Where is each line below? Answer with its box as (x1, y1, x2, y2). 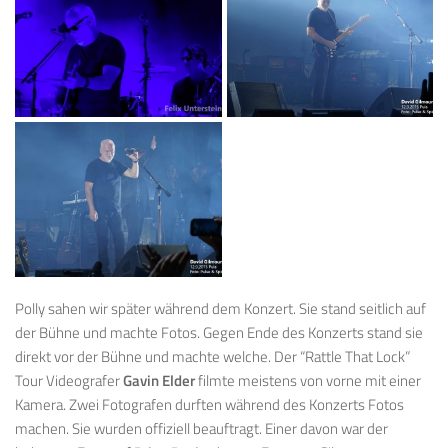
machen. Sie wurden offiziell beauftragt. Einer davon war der (15, 417, 388, 441)
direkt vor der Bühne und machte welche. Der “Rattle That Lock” (15, 345, 410, 369)
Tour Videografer (15, 369, 123, 393)
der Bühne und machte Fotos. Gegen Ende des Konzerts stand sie (15, 321, 423, 345)
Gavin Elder (123, 369, 195, 393)
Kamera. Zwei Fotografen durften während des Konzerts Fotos (15, 393, 404, 417)
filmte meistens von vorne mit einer (195, 369, 421, 393)
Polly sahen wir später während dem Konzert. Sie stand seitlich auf (15, 297, 426, 321)
